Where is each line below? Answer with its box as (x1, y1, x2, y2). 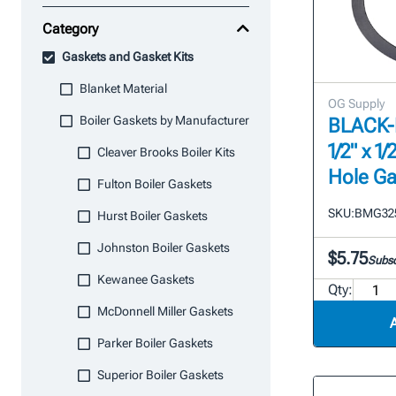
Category (42, 20, 98, 37)
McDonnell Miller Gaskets (97, 304, 233, 318)
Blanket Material (80, 81, 167, 95)
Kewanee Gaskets (97, 272, 194, 286)
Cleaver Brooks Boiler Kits (97, 145, 235, 159)
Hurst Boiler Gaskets (97, 209, 208, 223)
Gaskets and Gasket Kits (62, 49, 194, 64)
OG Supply (328, 96, 385, 111)
